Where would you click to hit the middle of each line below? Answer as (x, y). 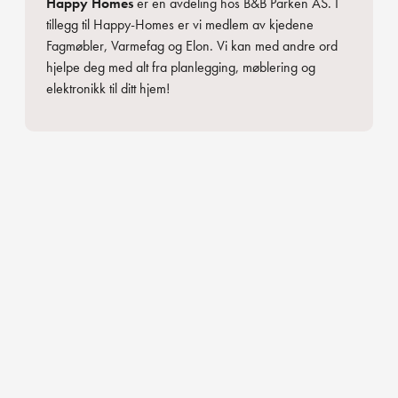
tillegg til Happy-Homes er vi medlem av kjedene (180, 24)
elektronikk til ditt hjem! (108, 88)
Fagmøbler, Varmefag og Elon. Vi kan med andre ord (192, 45)
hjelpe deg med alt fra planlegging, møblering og (181, 67)
